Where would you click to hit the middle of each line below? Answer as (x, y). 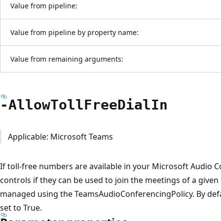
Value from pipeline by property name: (74, 32)
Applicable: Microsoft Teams (60, 136)
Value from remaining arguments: (67, 59)
